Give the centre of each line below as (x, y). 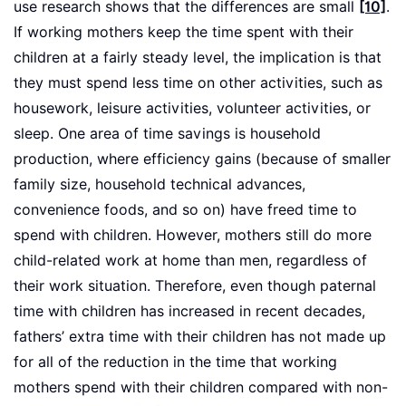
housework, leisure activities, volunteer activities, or (192, 109)
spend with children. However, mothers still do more (193, 236)
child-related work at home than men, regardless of (190, 261)
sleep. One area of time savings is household (167, 134)
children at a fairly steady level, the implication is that (198, 58)
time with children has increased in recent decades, (189, 312)
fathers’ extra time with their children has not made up (200, 337)
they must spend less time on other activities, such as (198, 83)
